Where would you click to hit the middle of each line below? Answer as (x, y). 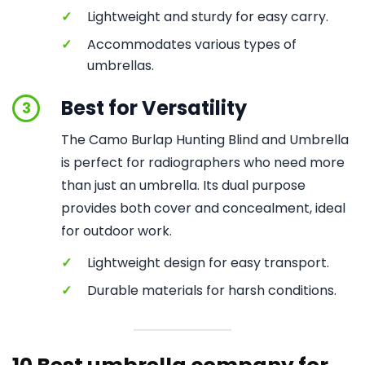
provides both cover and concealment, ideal (203, 208)
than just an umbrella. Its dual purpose (183, 185)
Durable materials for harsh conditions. (212, 290)
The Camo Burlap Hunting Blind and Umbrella (205, 140)
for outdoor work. (117, 231)
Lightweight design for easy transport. (208, 263)
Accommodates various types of (192, 44)
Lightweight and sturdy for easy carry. (208, 17)
